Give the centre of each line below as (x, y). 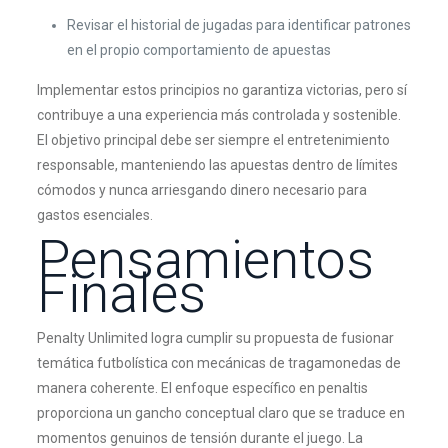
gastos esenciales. (94, 215)
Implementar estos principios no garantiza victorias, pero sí (221, 90)
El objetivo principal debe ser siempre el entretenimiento (213, 140)
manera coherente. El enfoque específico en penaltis (202, 388)
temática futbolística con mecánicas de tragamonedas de (218, 363)
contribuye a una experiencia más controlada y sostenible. (218, 115)
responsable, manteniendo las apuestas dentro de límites (217, 165)
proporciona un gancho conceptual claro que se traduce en (220, 413)
